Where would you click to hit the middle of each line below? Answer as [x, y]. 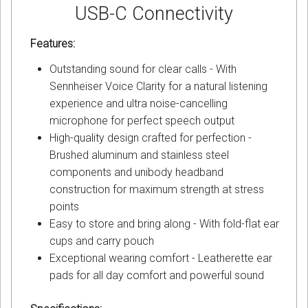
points [64, 207]
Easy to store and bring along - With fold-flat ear [164, 224]
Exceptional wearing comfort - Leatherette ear [161, 258]
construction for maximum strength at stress [157, 190]
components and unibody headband [136, 173]
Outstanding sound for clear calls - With [143, 69]
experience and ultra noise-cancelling [139, 104]
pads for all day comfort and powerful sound [157, 276]
